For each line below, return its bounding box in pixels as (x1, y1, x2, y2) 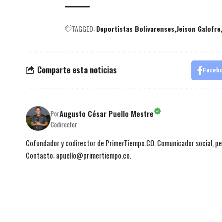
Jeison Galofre (176, 23, 221, 34)
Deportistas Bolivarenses (96, 23, 174, 34)
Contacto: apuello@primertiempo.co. (26, 149, 131, 161)
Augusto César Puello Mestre (59, 108, 154, 119)
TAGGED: (72, 23, 95, 34)
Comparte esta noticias (37, 64, 117, 76)
